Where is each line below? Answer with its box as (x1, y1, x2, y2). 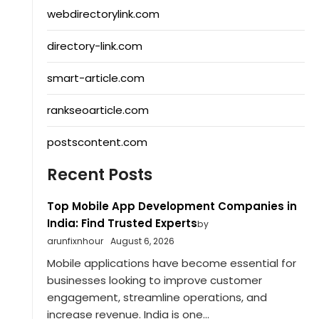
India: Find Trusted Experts (46, 216, 197, 231)
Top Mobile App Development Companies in (46, 199, 297, 214)
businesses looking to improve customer (46, 272, 262, 288)
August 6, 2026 (110, 235, 174, 248)
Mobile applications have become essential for (46, 255, 296, 271)
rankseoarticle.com (46, 103, 149, 118)
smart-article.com (46, 70, 145, 86)
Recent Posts (46, 163, 152, 187)
